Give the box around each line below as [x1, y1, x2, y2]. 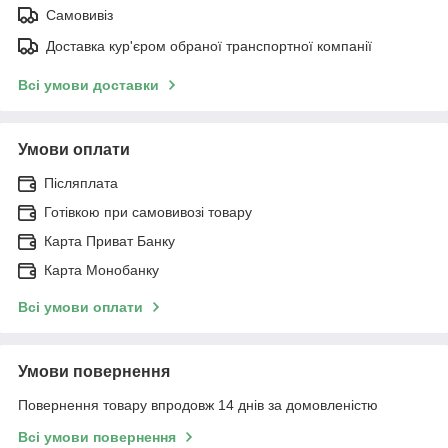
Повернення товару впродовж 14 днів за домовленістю [18, 396, 378, 413]
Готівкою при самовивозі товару [44, 203, 252, 220]
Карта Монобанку [44, 261, 159, 278]
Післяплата [44, 174, 118, 191]
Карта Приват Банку [44, 232, 175, 249]
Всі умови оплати [18, 298, 143, 315]
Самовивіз [46, 6, 113, 23]
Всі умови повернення [18, 428, 176, 445]
